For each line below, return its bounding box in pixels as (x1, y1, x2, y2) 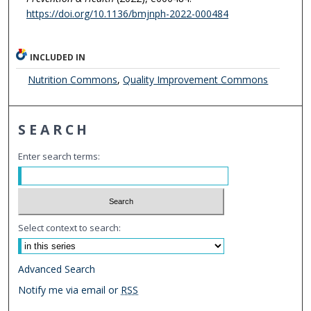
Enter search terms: (18, 150, 101, 163)
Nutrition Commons (28, 73, 118, 87)
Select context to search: (18, 221, 121, 234)
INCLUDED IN (30, 51, 86, 64)
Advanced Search (18, 262, 96, 276)
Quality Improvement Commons (123, 73, 269, 87)
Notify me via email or (18, 283, 121, 296)
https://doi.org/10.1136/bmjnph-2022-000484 (26, 7, 228, 21)
